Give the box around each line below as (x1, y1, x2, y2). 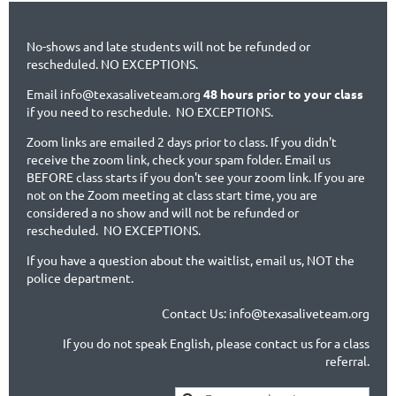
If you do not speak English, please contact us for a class (63, 335, 369, 351)
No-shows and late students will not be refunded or (27, 38, 310, 54)
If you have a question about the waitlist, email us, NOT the (27, 252, 354, 268)
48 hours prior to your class (203, 86, 363, 102)
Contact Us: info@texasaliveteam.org (162, 305, 369, 321)
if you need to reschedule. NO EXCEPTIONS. (27, 103, 273, 119)
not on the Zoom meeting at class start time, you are (27, 187, 317, 202)
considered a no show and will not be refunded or (27, 204, 299, 220)
